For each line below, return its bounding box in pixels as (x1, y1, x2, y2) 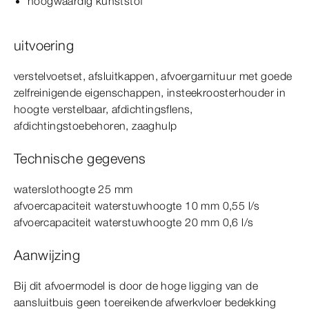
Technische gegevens (14, 150, 146, 168)
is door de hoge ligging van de (105, 279, 259, 293)
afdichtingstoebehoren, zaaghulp (14, 119, 177, 133)
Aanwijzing (14, 246, 80, 264)
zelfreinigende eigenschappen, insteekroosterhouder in (14, 86, 286, 100)
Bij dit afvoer (14, 279, 75, 293)
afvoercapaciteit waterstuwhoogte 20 (14, 215, 201, 230)
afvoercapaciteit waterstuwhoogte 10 (14, 199, 201, 213)
